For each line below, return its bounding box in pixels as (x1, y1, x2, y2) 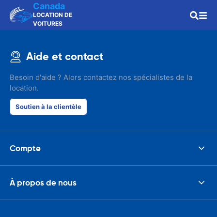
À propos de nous (10, 177, 77, 188)
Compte (10, 142, 41, 154)
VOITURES (33, 20, 62, 27)
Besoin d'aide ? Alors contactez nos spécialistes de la (10, 73, 192, 82)
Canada (33, 1, 65, 11)
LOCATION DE (33, 11, 72, 18)
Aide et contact (26, 50, 103, 63)
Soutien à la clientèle (15, 103, 81, 110)
